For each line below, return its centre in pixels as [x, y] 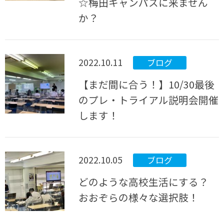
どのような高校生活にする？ [144, 182]
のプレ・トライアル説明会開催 [149, 100]
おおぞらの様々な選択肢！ [139, 197]
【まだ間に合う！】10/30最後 [147, 84]
